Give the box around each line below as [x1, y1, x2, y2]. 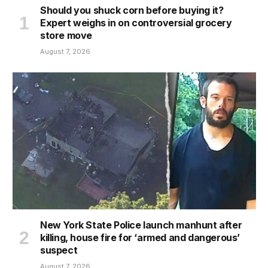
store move [40, 29, 92, 41]
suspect [40, 243, 78, 256]
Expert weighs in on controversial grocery [40, 16, 232, 29]
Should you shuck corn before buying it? [40, 4, 224, 16]
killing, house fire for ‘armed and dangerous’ [40, 231, 240, 243]
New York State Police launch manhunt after [40, 218, 242, 231]
